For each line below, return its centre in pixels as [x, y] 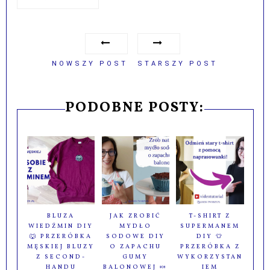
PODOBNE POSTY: [135, 108]
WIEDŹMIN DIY [61, 226]
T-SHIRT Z [210, 215]
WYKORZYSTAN [210, 256]
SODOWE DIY [135, 236]
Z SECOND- [61, 256]
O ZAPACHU [135, 246]
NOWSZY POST [90, 64]
